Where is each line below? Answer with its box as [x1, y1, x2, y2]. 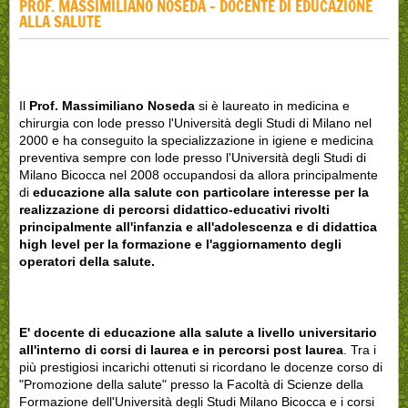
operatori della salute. [19, 253, 155, 269]
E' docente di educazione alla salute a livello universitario [19, 324, 377, 340]
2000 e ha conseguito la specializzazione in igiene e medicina [19, 132, 373, 148]
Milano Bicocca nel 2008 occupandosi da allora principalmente [19, 167, 378, 182]
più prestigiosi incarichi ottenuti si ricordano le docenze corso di [19, 359, 382, 374]
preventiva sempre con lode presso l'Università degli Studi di [19, 149, 366, 165]
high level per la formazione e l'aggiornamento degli [19, 236, 342, 251]
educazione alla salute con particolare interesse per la [33, 184, 369, 199]
